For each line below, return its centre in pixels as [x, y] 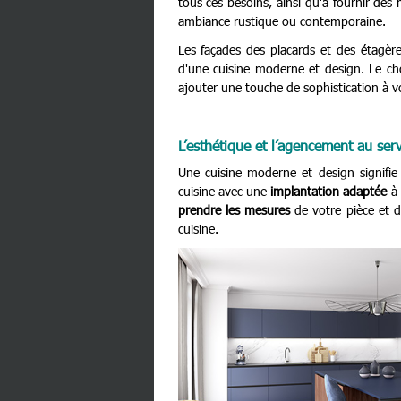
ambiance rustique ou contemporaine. [283, 21]
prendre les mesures [234, 210]
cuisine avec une [224, 192]
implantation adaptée [329, 192]
